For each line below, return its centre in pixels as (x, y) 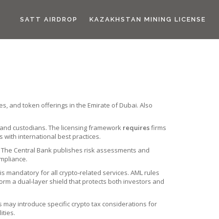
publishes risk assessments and (101, 150)
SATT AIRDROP (49, 19)
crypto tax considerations (109, 204)
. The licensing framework (84, 128)
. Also (145, 105)
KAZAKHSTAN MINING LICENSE (148, 19)
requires (136, 128)
